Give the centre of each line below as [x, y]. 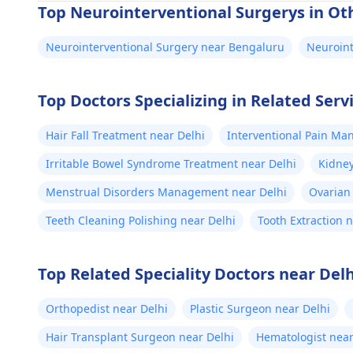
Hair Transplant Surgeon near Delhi [140, 337]
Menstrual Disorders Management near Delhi [166, 192]
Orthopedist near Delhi [107, 308]
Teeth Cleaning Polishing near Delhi [141, 220]
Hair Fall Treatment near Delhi [125, 135]
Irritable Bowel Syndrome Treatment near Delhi [171, 163]
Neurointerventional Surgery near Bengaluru [165, 47]
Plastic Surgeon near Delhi [260, 308]
